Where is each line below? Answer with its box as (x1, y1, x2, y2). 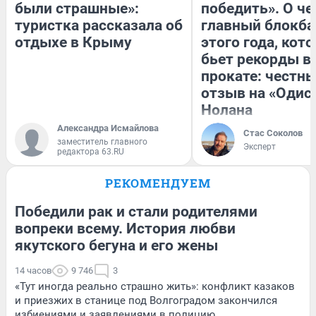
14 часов (15, 265, 51, 276)
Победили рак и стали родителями (15, 203, 257, 221)
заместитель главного (57, 137, 147, 147)
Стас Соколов (243, 128, 303, 139)
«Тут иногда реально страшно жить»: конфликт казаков (15, 280, 295, 293)
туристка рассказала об (15, 17, 183, 35)
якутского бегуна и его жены (15, 237, 218, 255)
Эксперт (243, 142, 276, 152)
